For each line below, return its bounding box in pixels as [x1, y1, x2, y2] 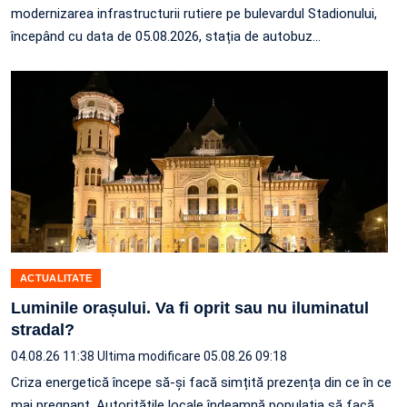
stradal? [11, 321, 74, 340]
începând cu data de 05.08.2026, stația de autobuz [11, 28, 313, 45]
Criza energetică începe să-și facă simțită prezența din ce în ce [11, 374, 392, 392]
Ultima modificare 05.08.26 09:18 [97, 349, 287, 364]
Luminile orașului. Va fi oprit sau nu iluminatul [11, 299, 369, 318]
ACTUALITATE [20, 273, 93, 284]
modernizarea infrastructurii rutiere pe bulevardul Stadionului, [11, 5, 377, 23]
